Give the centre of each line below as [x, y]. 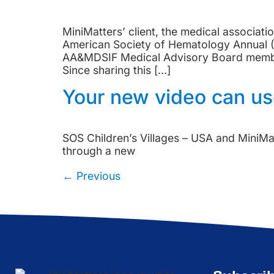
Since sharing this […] [117, 70]
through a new [99, 150]
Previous [97, 176]
